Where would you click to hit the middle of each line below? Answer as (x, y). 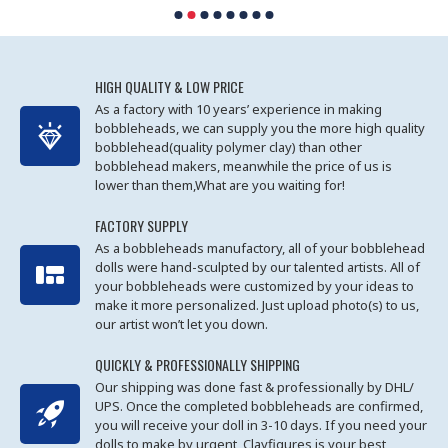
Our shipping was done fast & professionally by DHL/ (254, 387)
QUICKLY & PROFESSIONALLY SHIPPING (197, 364)
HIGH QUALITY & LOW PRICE (169, 86)
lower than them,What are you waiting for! (220, 185)
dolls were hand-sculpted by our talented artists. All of (257, 267)
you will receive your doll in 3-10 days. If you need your (261, 425)
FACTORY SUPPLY (141, 225)
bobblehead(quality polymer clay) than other (228, 147)
